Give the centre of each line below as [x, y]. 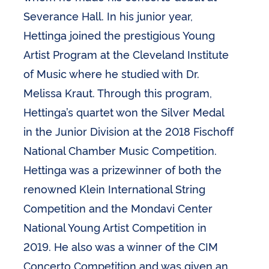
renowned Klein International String [115, 188]
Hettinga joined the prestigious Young [119, 35]
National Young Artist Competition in [115, 227]
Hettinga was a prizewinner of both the [123, 169]
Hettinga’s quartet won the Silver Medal [124, 111]
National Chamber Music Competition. [120, 150]
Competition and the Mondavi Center [118, 207]
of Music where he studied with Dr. [112, 73]
